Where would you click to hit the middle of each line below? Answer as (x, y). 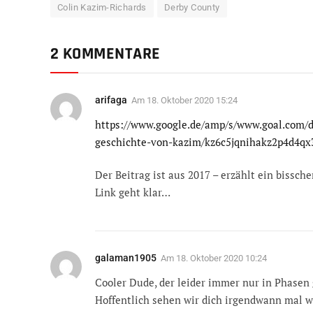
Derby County (192, 7)
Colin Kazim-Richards (102, 7)
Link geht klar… (133, 192)
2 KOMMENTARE (105, 53)
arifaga (111, 100)
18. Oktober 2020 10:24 (221, 259)
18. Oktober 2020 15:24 (192, 100)
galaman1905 (126, 258)
